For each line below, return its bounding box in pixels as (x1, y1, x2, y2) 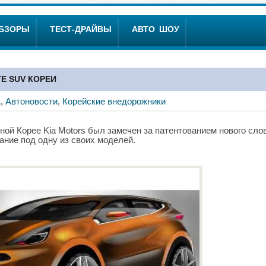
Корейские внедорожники (62, 96, 166, 106)
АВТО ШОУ (132, 24, 179, 34)
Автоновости (5, 96, 58, 106)
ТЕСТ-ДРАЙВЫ (50, 24, 112, 34)
